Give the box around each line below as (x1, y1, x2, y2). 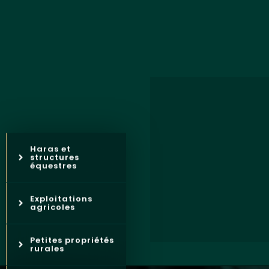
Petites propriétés (30, 234, 114, 246)
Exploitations (30, 193, 92, 205)
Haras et (30, 143, 71, 155)
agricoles (30, 201, 75, 213)
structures (30, 151, 79, 163)
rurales (30, 243, 64, 255)
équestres (30, 160, 77, 172)
